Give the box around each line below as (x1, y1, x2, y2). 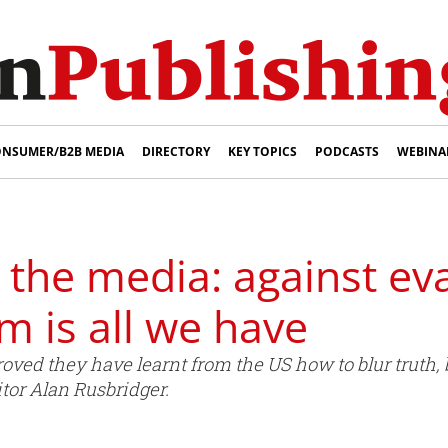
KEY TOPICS (228, 143, 297, 160)
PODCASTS (315, 143, 379, 160)
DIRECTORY (142, 143, 210, 160)
